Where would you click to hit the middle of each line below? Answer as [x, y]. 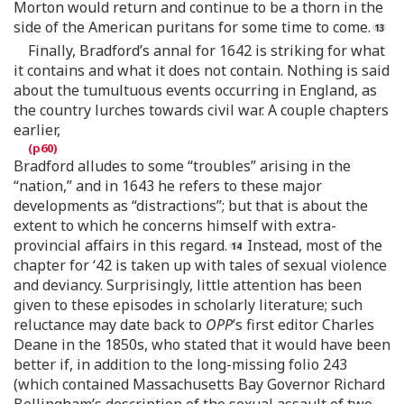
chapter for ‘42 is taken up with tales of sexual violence [200, 265]
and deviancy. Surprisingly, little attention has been [188, 285]
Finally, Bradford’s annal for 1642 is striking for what [207, 50]
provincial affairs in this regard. [120, 245]
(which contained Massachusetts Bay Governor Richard [199, 384]
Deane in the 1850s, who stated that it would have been [202, 344]
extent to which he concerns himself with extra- [175, 225]
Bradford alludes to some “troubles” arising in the [182, 166]
